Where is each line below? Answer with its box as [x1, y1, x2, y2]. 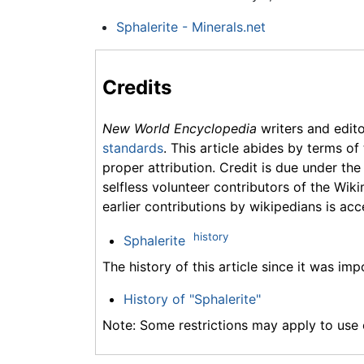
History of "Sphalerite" [123, 291, 261, 308]
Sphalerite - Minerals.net [115, 19, 266, 36]
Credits [102, 76, 171, 100]
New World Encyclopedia [102, 119, 257, 136]
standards [102, 139, 163, 156]
